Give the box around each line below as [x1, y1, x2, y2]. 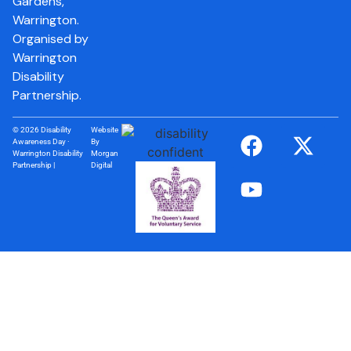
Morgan [91, 148, 119, 157]
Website [91, 125, 119, 134]
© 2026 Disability [13, 125, 71, 134]
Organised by [13, 31, 89, 48]
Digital [91, 160, 113, 169]
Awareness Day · [13, 136, 70, 146]
